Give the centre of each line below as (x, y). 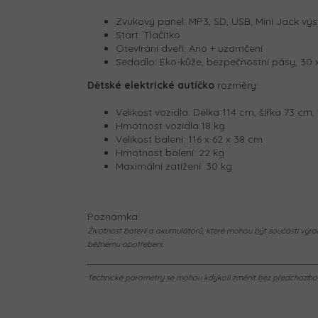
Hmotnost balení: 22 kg (170, 152)
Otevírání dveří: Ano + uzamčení (189, 48)
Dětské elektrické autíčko (151, 85)
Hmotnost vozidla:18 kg (170, 125)
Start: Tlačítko (148, 34)
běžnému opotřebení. (125, 244)
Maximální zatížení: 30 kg (174, 166)
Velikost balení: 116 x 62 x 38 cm (189, 139)
